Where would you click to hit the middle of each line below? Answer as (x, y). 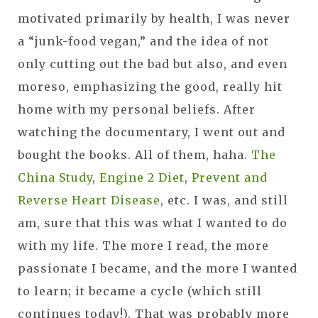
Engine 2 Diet (142, 177)
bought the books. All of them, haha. (135, 154)
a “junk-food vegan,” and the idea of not (143, 41)
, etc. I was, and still (224, 200)
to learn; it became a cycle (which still (140, 291)
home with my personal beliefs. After (137, 109)
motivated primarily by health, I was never (154, 18)
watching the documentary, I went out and (152, 132)
